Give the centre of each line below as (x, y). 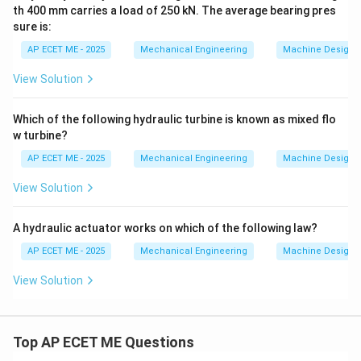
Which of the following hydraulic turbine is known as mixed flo (174, 119)
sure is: (32, 27)
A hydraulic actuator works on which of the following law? (165, 228)
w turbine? (40, 135)
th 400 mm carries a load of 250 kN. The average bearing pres (174, 10)
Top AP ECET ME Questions (104, 342)
